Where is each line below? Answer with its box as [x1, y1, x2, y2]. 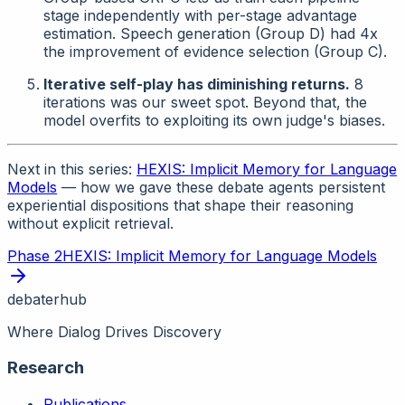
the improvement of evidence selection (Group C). [43, 42, 387, 61]
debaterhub [7, 289, 87, 308]
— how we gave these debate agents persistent [57, 177, 385, 196]
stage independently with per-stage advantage [43, 5, 357, 24]
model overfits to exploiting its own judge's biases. [43, 110, 385, 129]
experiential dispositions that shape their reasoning [7, 195, 353, 214]
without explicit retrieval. [7, 213, 174, 232]
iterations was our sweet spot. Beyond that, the [43, 92, 367, 111]
